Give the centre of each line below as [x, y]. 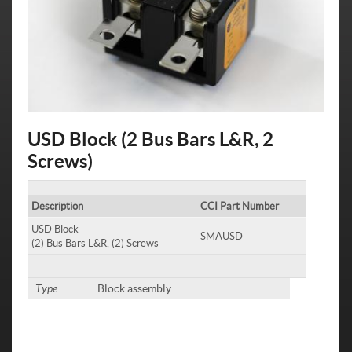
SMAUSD [222, 236]
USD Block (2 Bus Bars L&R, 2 [150, 139]
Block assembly [134, 288]
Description [57, 206]
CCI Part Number [240, 206]
